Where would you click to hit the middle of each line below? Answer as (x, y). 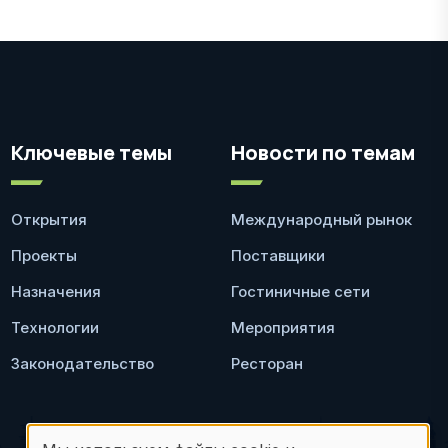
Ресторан (267, 364)
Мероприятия (283, 328)
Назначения (56, 292)
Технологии (55, 328)
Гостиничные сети (300, 292)
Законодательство (82, 364)
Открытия (49, 220)
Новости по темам (323, 153)
